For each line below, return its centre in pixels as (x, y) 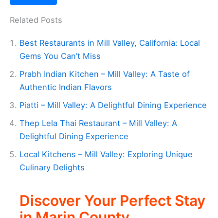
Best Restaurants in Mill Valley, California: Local (110, 43)
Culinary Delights (52, 167)
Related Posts (36, 20)
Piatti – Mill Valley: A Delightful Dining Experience (113, 105)
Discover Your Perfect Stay (112, 201)
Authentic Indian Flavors (66, 87)
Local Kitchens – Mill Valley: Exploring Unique (106, 154)
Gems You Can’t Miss (60, 56)
